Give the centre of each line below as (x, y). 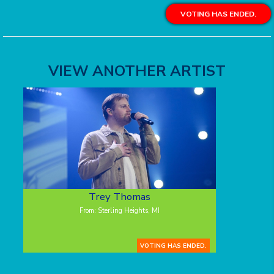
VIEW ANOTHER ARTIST (137, 71)
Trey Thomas (119, 197)
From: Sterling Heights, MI (119, 211)
